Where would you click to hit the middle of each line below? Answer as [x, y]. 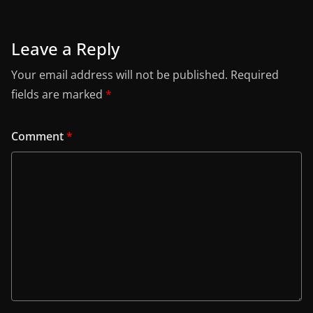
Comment [39, 137]
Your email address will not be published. [119, 75]
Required [255, 75]
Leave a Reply [65, 49]
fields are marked [58, 95]
